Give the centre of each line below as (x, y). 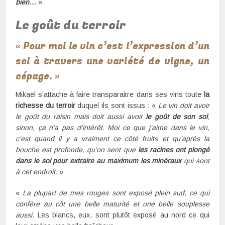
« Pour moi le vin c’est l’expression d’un (113, 46)
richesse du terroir (45, 105)
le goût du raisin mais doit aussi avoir (81, 116)
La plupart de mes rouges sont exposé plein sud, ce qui (116, 193)
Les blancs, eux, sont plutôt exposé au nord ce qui (122, 215)
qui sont (195, 160)
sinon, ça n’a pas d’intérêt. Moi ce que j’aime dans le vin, (113, 127)
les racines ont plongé (174, 149)
